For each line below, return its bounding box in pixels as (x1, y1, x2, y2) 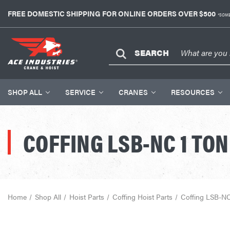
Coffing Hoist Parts (112, 191, 172, 202)
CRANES (119, 87, 148, 97)
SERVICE (65, 87, 95, 97)
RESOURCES (171, 87, 215, 97)
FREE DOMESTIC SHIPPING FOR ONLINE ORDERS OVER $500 (8, 8, 216, 18)
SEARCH (135, 47, 169, 59)
